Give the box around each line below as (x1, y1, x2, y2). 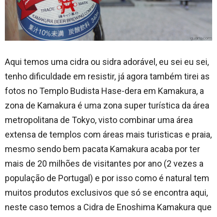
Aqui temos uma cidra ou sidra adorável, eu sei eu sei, (5, 57, 209, 67)
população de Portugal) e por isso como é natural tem (5, 173, 209, 184)
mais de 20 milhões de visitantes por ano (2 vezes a (5, 158, 203, 169)
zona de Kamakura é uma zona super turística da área (5, 100, 209, 111)
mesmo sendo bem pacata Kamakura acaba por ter (5, 144, 200, 155)
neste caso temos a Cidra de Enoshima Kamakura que (5, 202, 212, 213)
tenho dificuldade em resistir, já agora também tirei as (5, 71, 210, 82)
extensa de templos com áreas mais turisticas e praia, (5, 129, 212, 140)
